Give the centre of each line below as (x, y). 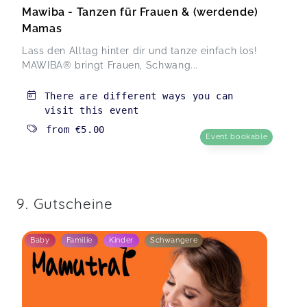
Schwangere (174, 240)
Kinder (121, 240)
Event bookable (237, 136)
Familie (79, 240)
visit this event (91, 110)
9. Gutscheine (65, 203)
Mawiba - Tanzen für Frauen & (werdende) (140, 12)
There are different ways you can (139, 96)
